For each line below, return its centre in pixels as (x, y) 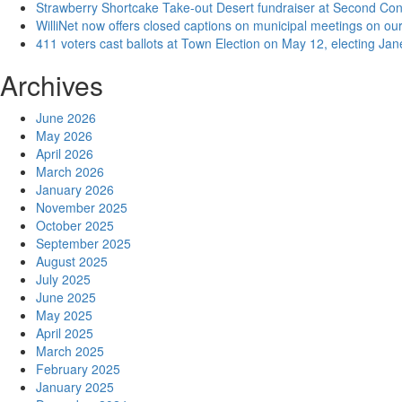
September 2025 (83, 243)
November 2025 (82, 207)
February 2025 (78, 369)
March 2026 (70, 171)
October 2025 (75, 225)
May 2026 (64, 135)
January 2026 (75, 189)
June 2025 (66, 297)
